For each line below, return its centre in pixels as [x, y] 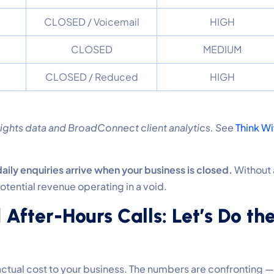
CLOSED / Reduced [91, 76]
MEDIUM [222, 49]
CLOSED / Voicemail [91, 21]
